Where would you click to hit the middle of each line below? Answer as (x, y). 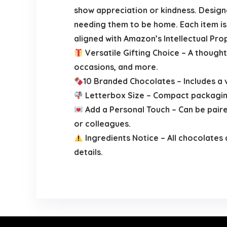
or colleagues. (102, 124)
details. (88, 152)
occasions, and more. (116, 67)
